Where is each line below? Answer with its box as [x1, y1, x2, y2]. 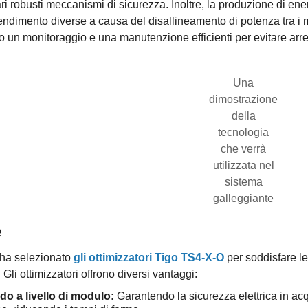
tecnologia [218, 126, 269, 138]
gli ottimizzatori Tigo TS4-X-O [73, 251, 224, 263]
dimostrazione [209, 93, 278, 105]
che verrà [221, 142, 267, 155]
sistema [224, 175, 263, 188]
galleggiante [213, 192, 274, 204]
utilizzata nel [212, 159, 274, 171]
